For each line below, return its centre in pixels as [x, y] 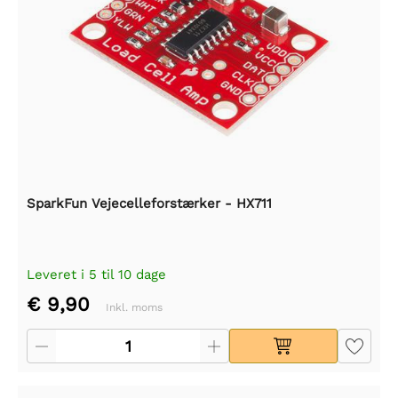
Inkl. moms [134, 307]
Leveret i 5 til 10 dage [96, 274]
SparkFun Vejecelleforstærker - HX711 [149, 203]
